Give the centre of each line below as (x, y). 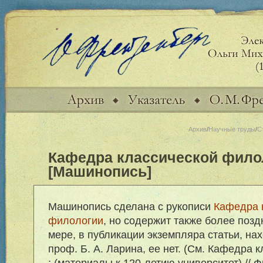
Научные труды (232, 129)
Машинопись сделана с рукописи (131, 206)
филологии (75, 220)
